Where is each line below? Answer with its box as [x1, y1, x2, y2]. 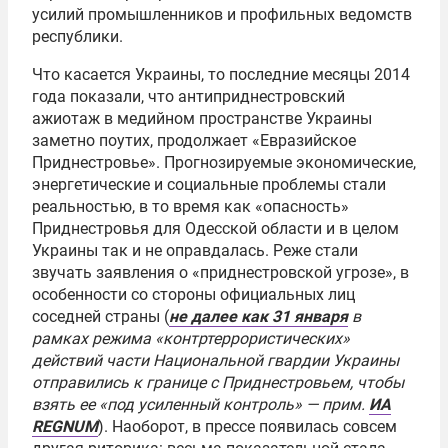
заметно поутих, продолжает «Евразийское [32, 131, 356, 150]
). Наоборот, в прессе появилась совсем [98, 417, 397, 436]
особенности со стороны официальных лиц [32, 285, 355, 304]
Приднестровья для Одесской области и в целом [32, 219, 399, 238]
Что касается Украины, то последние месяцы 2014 [32, 65, 410, 84]
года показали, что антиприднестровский [32, 87, 345, 106]
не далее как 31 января [169, 307, 348, 326]
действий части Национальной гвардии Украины [32, 351, 399, 370]
